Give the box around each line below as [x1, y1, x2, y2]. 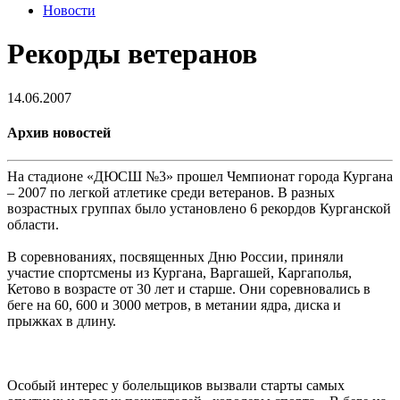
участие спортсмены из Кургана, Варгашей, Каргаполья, [7, 265, 352, 281]
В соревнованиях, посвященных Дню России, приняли [7, 249, 344, 265]
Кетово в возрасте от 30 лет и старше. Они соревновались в [7, 281, 371, 297]
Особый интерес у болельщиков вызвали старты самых [7, 378, 345, 394]
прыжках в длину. [7, 313, 116, 329]
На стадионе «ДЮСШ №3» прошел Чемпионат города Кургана [7, 169, 393, 185]
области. [7, 217, 59, 233]
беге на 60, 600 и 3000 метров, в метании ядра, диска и [7, 297, 341, 313]
